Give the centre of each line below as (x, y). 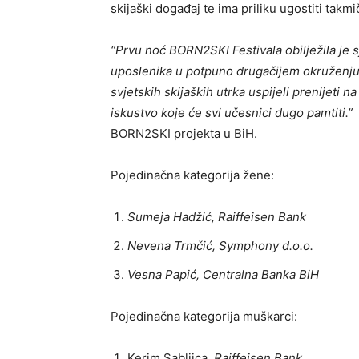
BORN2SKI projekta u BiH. (184, 133)
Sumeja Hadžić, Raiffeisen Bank (217, 216)
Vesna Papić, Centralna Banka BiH (223, 274)
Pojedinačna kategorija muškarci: (204, 316)
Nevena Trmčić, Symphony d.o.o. (220, 245)
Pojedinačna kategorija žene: (192, 175)
